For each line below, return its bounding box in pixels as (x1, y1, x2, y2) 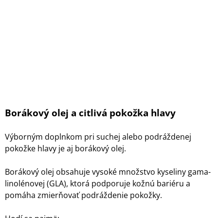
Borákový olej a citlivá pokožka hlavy (5, 106, 176, 119)
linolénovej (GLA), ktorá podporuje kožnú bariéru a (5, 178, 190, 189)
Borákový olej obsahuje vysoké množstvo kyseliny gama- (5, 166, 211, 177)
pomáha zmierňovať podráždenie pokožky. (5, 189, 162, 200)
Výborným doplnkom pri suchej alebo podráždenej (5, 131, 191, 142)
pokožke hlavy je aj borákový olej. (5, 143, 126, 154)
